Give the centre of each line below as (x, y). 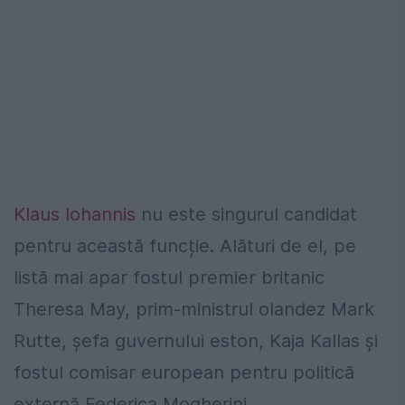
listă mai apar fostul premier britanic (169, 278)
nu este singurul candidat (246, 215)
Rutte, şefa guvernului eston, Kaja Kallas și (196, 341)
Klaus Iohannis (75, 215)
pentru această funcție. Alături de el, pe (185, 246)
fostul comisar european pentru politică (184, 373)
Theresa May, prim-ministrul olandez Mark (194, 310)
